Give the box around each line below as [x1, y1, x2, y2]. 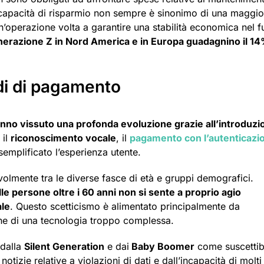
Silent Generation [24, 240, 104, 253]
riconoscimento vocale [11, 132, 116, 144]
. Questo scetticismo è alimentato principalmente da [10, 200, 240, 213]
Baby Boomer [129, 240, 194, 253]
